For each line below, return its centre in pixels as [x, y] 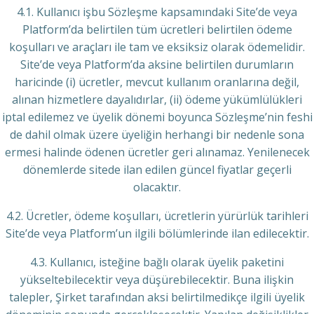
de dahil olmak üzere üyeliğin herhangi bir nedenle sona [157, 135]
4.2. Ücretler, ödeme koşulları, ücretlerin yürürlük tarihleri [157, 216]
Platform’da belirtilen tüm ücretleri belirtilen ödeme [157, 29]
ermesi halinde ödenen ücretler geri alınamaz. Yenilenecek [157, 152]
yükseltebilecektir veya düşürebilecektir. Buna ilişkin [157, 280]
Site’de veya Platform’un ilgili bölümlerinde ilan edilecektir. [157, 233]
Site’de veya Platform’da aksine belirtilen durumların [157, 64]
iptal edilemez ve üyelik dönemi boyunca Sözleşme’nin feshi [157, 117]
